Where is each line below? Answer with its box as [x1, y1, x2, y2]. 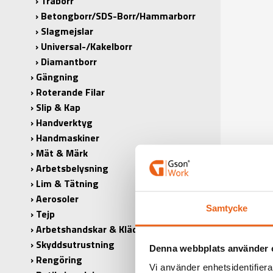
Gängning [36, 69, 79, 84]
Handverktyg [36, 115, 93, 130]
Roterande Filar [36, 85, 105, 99]
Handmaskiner [36, 130, 99, 145]
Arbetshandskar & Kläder [36, 222, 147, 236]
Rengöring [36, 252, 82, 267]
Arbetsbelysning [36, 161, 108, 175]
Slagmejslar [41, 24, 93, 38]
